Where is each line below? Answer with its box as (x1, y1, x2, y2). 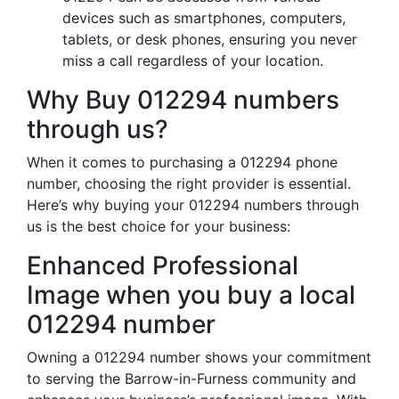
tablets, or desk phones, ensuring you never (62, 30, 357, 48)
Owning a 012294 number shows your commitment (27, 348, 371, 366)
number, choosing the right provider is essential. (27, 175, 351, 192)
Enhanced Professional (27, 250, 298, 281)
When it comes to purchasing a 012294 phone (27, 153, 338, 171)
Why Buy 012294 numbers (27, 85, 339, 115)
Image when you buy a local (27, 280, 355, 310)
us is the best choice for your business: (27, 217, 290, 235)
